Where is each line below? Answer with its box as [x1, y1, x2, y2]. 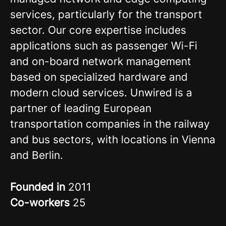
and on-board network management [10, 55, 191, 68]
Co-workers [10, 196, 73, 209]
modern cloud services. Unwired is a [10, 86, 192, 99]
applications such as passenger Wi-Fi [10, 39, 197, 52]
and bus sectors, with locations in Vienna [10, 133, 215, 146]
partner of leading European [10, 102, 151, 115]
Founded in [10, 181, 68, 193]
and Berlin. [10, 149, 63, 161]
